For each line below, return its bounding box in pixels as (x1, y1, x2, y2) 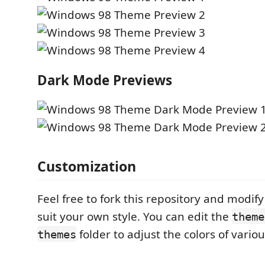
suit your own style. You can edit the (37, 208, 232, 224)
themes (37, 227, 76, 241)
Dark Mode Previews (37, 70, 172, 89)
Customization (37, 156, 136, 176)
